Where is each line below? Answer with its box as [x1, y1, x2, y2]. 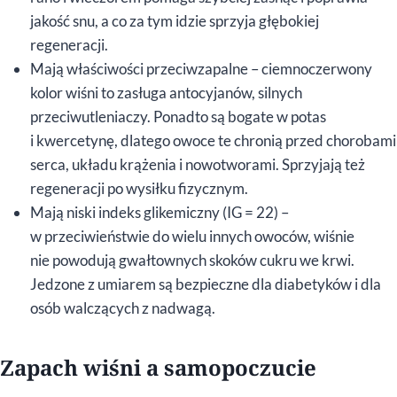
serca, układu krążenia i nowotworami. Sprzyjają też [30, 154, 365, 174]
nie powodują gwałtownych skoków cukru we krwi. [30, 250, 354, 269]
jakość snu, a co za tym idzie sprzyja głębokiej [30, 11, 319, 30]
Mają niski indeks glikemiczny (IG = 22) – [30, 202, 289, 222]
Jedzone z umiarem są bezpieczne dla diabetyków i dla [30, 274, 381, 293]
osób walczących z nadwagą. [30, 298, 215, 317]
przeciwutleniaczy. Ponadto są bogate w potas [30, 106, 326, 126]
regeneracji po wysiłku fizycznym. [30, 178, 248, 198]
